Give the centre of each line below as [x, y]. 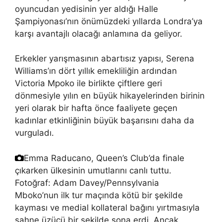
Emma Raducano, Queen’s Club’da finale [104, 158]
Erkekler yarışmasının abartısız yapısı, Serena [105, 59]
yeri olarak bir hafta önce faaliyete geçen [96, 108]
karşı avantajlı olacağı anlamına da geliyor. [99, 33]
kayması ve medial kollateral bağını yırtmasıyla [107, 207]
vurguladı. [34, 133]
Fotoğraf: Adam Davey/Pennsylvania [87, 183]
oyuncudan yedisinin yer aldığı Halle [86, 9]
